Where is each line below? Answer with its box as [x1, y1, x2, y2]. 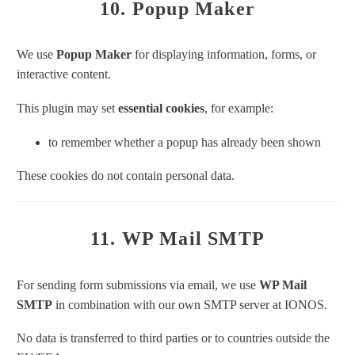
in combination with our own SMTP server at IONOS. [52, 297, 327, 311]
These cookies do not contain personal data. [17, 169, 235, 183]
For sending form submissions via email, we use [17, 277, 259, 292]
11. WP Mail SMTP [90, 228, 265, 249]
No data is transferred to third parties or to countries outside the [17, 331, 330, 345]
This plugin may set [17, 101, 118, 116]
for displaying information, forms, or [132, 48, 316, 62]
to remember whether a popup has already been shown [48, 135, 321, 149]
